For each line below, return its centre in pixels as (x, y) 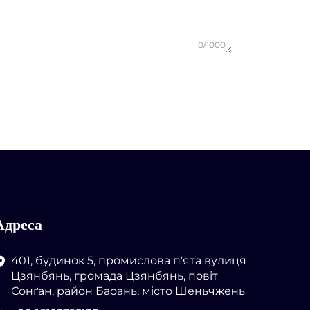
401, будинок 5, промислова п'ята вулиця (129, 260)
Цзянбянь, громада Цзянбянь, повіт (115, 275)
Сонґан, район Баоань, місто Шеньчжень (128, 291)
